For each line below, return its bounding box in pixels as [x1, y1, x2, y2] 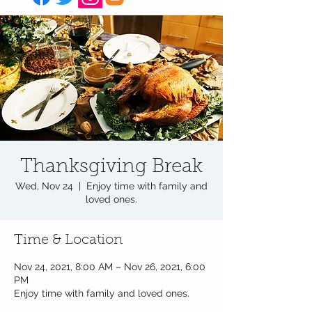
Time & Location [14, 233, 123, 247]
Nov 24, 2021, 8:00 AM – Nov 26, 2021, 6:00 [14, 261, 205, 272]
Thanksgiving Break [20, 157, 203, 177]
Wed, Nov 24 [15, 180, 73, 192]
